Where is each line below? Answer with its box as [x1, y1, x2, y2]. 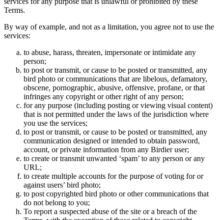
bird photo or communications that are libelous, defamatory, [24, 75, 207, 83]
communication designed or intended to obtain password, [24, 137, 200, 145]
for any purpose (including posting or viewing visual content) [24, 101, 213, 110]
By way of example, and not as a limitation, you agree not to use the [4, 23, 214, 31]
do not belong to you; [24, 198, 90, 207]
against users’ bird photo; [24, 181, 101, 190]
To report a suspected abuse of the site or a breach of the [24, 207, 197, 216]
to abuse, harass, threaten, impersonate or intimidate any [24, 48, 196, 57]
